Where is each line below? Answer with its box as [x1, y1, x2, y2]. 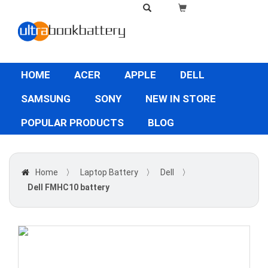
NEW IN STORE [145, 93, 216, 105]
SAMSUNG [21, 93, 71, 105]
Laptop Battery [80, 167, 138, 177]
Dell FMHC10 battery [28, 182, 109, 192]
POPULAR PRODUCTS [21, 117, 124, 129]
